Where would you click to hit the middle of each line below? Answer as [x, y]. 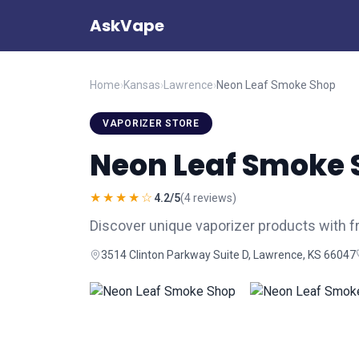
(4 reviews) [208, 198]
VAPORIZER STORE [151, 123]
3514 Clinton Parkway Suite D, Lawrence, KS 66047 [228, 255]
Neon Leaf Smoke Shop [276, 85]
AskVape [127, 26]
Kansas [142, 85]
